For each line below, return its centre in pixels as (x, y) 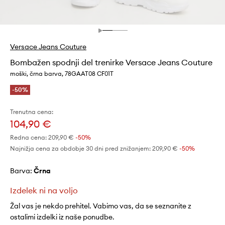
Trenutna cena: (32, 111)
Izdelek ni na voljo (44, 190)
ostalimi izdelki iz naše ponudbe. (62, 217)
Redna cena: (28, 137)
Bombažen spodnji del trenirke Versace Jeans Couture (111, 62)
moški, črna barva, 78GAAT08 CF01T (62, 73)
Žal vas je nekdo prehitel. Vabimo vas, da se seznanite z (101, 206)
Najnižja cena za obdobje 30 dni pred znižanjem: (80, 148)
